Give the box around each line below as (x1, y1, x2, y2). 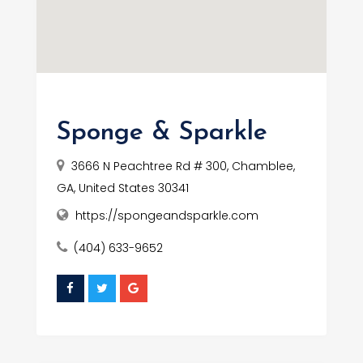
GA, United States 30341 (56, 180, 189, 197)
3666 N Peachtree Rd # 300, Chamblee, (70, 158, 295, 175)
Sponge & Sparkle (56, 120, 267, 147)
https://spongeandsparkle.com (75, 207, 258, 224)
